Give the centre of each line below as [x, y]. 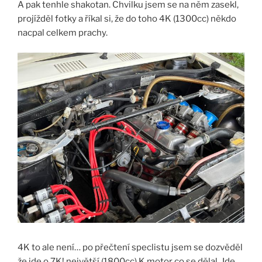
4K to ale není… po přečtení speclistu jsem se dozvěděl [130, 247]
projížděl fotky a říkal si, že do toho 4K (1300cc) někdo [127, 18]
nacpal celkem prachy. [63, 32]
